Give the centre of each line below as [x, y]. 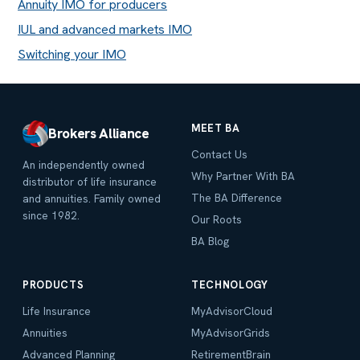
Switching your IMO [72, 55]
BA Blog [210, 241]
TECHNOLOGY [230, 285]
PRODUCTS [53, 285]
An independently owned [84, 165]
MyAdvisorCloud [232, 311]
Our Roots [217, 220]
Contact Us [219, 155]
